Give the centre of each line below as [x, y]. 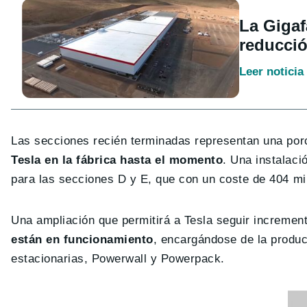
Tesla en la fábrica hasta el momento [117, 160]
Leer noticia [272, 71]
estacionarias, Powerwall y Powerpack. [118, 258]
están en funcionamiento [82, 239]
